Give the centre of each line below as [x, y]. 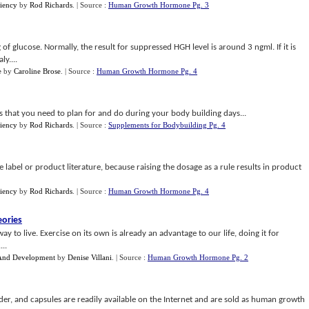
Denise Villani [90, 257]
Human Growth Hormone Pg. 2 [198, 257]
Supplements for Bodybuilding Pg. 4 [167, 125]
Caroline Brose [37, 71]
